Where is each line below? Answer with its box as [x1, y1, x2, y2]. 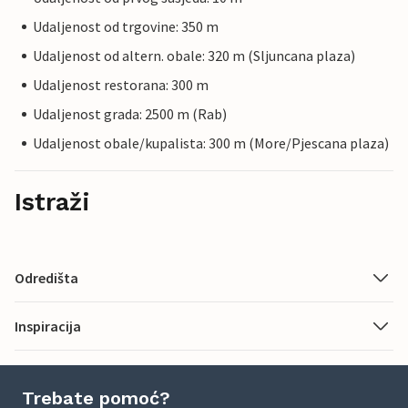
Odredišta [15, 269, 78, 288]
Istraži [15, 188, 90, 218]
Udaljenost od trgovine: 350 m [33, 17, 219, 36]
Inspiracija [15, 317, 81, 336]
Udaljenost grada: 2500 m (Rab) [33, 105, 227, 124]
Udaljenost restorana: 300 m [33, 76, 209, 95]
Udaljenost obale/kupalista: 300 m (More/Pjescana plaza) [33, 134, 389, 153]
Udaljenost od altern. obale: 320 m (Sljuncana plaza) [33, 46, 355, 66]
